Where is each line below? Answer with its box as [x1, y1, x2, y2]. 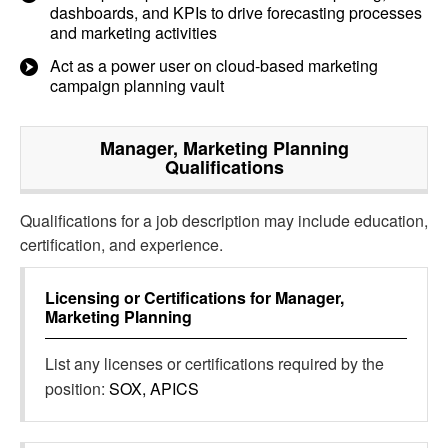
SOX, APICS [109, 377, 199, 400]
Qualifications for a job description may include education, [20, 209, 428, 232]
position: [45, 377, 109, 400]
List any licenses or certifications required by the [45, 352, 384, 375]
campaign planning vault [50, 74, 224, 97]
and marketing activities [50, 21, 217, 44]
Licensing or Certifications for [45, 286, 275, 309]
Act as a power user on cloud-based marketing [50, 54, 378, 77]
